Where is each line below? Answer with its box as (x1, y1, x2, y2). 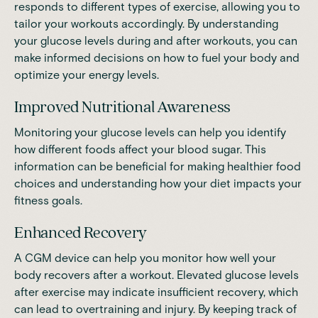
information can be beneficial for (14, 159, 187, 173)
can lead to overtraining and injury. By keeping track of (14, 302, 297, 316)
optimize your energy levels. (14, 67, 159, 82)
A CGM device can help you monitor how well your (14, 251, 276, 265)
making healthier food (187, 159, 301, 173)
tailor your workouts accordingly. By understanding (14, 16, 278, 31)
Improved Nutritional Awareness (14, 99, 231, 116)
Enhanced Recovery (14, 224, 148, 241)
